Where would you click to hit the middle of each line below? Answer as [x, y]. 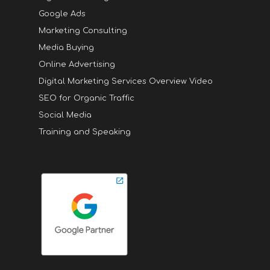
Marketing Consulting [83, 30]
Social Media [65, 115]
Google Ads [62, 14]
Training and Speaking [85, 132]
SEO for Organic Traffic [86, 98]
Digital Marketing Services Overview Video [126, 81]
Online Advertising [77, 64]
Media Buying [66, 47]
